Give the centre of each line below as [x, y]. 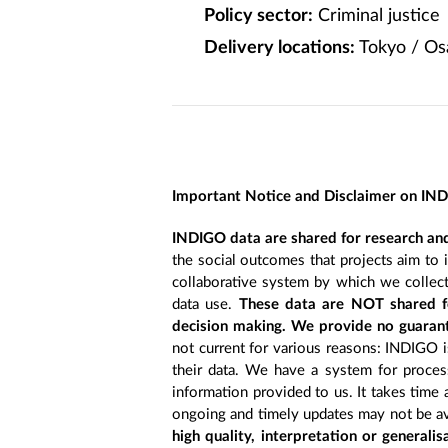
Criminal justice [376, 16]
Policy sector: [258, 16]
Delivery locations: [279, 48]
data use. [205, 304]
